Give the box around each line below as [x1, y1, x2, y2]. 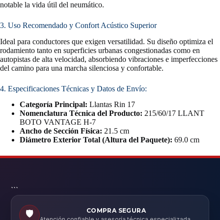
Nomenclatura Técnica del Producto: [20, 109, 142, 118]
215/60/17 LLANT [142, 109, 204, 118]
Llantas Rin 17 [87, 100, 135, 109]
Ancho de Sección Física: [20, 127, 102, 136]
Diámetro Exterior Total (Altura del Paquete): [20, 136, 172, 144]
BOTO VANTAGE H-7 [20, 118, 96, 127]
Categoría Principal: [20, 100, 87, 109]
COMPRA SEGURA [86, 207, 146, 215]
